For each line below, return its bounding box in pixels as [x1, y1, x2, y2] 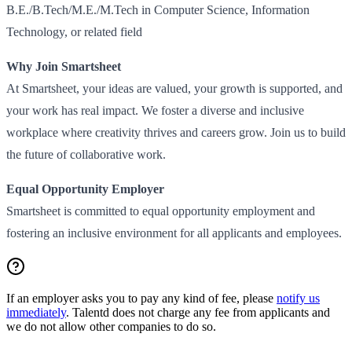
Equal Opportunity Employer [6, 181, 164, 196]
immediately [6, 305, 66, 319]
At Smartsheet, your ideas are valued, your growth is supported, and [6, 81, 343, 95]
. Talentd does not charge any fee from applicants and [66, 305, 330, 319]
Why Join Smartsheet [6, 59, 121, 73]
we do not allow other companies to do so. [6, 319, 216, 333]
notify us [277, 291, 320, 305]
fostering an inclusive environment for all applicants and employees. [6, 225, 342, 240]
